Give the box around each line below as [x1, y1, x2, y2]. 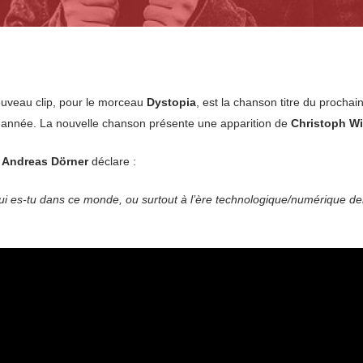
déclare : [88, 155, 136, 168]
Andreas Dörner [2, 155, 88, 168]
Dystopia [147, 96, 196, 109]
